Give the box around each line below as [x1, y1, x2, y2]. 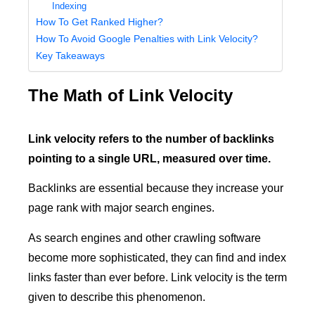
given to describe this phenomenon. [28, 290, 205, 303]
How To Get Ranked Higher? [36, 15, 163, 27]
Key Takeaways [36, 49, 105, 61]
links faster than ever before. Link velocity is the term [28, 271, 287, 283]
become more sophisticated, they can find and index [28, 251, 286, 264]
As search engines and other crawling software [28, 231, 261, 244]
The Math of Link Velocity [28, 85, 233, 105]
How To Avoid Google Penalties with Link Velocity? [36, 32, 258, 44]
